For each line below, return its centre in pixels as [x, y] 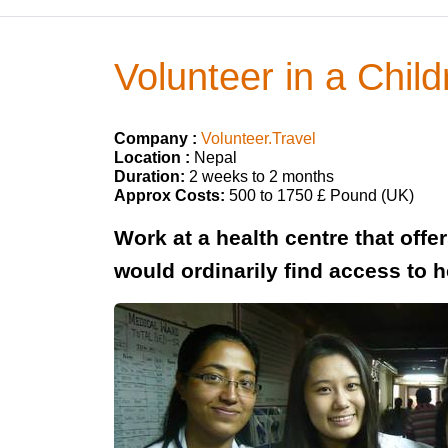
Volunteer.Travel [258, 138]
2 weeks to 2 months [259, 176]
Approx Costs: [169, 195]
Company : [155, 138]
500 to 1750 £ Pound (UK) [319, 195]
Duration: [149, 176]
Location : [152, 157]
